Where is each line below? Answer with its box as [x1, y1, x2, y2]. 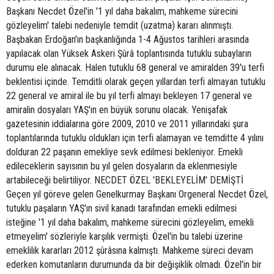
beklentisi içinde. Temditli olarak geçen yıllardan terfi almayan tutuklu [6, 76, 265, 87]
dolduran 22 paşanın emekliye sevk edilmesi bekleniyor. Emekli [6, 146, 243, 158]
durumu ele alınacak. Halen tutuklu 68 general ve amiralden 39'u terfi [6, 62, 264, 73]
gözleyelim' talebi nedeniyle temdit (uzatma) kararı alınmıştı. [6, 20, 233, 31]
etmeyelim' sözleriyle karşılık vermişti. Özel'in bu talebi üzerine [6, 231, 243, 242]
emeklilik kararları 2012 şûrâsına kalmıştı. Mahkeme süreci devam [6, 245, 253, 256]
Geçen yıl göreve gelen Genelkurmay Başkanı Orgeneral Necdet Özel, [6, 188, 268, 200]
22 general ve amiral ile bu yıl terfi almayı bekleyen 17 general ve [6, 90, 252, 102]
